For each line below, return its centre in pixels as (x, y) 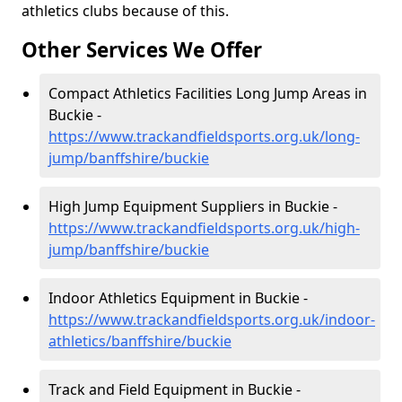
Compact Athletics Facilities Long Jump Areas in (208, 93)
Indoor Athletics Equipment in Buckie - (178, 298)
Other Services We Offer (142, 50)
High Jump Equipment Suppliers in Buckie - (193, 206)
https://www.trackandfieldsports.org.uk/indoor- (212, 319)
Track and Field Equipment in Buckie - (175, 389)
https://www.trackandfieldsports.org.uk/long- (204, 136)
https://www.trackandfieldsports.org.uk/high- (204, 228)
